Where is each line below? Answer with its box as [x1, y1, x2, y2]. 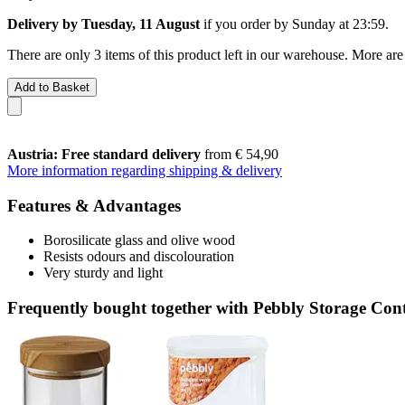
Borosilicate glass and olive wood [43, 232, 235, 249]
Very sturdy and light [43, 265, 163, 281]
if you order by [200, 15, 292, 32]
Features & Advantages [7, 195, 181, 215]
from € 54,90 [201, 146, 278, 162]
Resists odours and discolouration [43, 249, 234, 265]
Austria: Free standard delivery [7, 146, 201, 162]
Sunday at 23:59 [292, 15, 385, 32]
